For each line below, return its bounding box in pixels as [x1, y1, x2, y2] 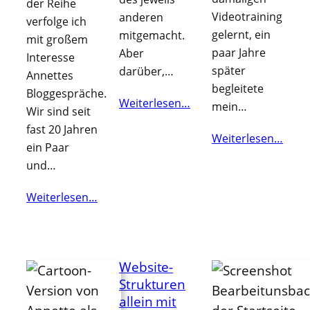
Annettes [26, 68, 73, 84]
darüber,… [119, 64, 174, 80]
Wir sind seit [26, 104, 91, 120]
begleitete [212, 81, 264, 97]
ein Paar [26, 140, 69, 156]
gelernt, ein [212, 27, 271, 43]
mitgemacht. [119, 28, 185, 44]
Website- [119, 257, 174, 275]
